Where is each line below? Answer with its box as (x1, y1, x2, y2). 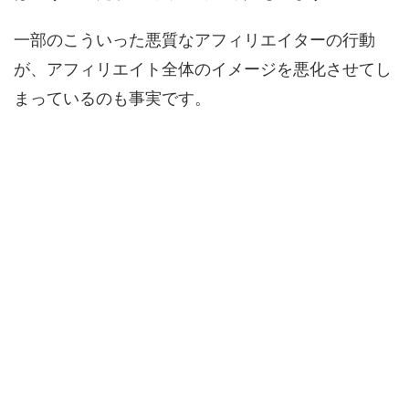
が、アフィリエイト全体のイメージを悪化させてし (14, 58, 392, 79)
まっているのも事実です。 (14, 88, 211, 108)
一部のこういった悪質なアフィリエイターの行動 (14, 29, 375, 49)
